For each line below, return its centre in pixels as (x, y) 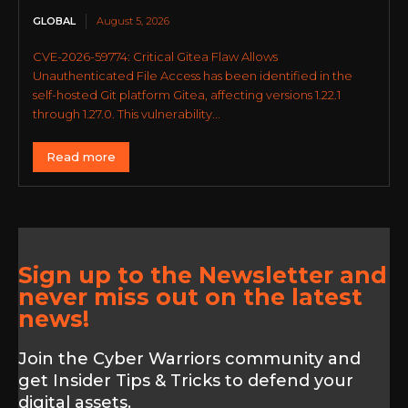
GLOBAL (54, 20)
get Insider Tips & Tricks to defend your (186, 380)
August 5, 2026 (133, 20)
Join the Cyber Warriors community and (189, 358)
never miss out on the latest (190, 296)
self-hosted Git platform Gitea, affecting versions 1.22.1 (187, 94)
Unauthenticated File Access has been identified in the (193, 75)
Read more (81, 156)
